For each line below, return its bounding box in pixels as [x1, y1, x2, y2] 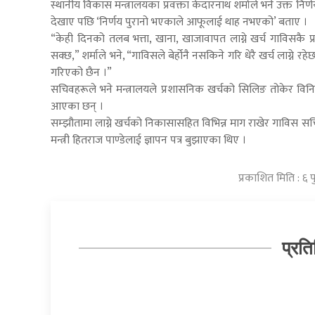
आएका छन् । [51, 97, 106, 117]
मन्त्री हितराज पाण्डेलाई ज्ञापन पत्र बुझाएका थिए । [51, 131, 249, 150]
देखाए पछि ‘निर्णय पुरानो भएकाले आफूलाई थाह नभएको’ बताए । [51, 13, 310, 32]
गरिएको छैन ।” [51, 63, 112, 83]
